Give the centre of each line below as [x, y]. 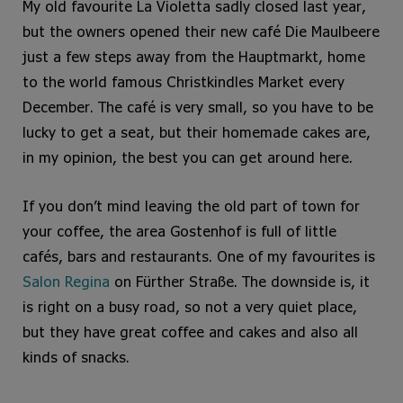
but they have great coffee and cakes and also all [190, 332]
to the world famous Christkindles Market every [184, 82]
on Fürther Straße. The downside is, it [242, 282]
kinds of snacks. [76, 357]
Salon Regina [66, 282]
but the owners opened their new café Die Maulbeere [201, 31]
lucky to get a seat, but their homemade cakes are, [197, 132]
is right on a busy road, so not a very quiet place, [190, 307]
